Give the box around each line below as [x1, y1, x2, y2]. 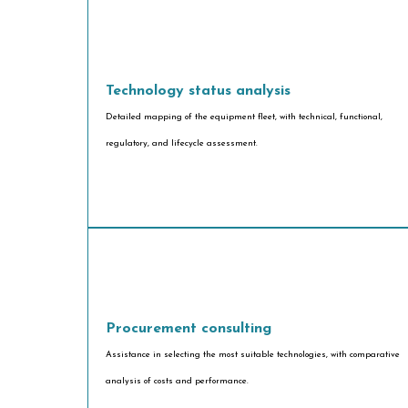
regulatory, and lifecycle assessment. [106, 138, 259, 148]
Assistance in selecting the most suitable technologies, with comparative [106, 350, 401, 359]
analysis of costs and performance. [106, 376, 250, 385]
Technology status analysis [106, 83, 291, 98]
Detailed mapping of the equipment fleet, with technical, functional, [106, 112, 383, 121]
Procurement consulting [106, 321, 272, 336]
